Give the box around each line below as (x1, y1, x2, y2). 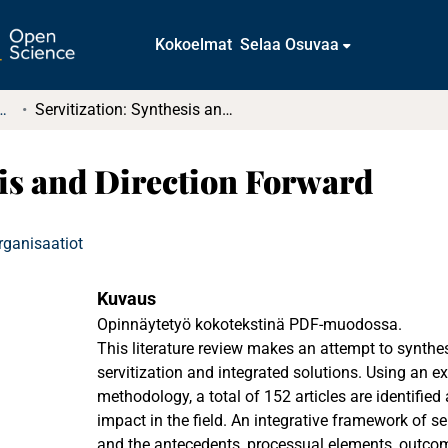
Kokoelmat (155, 35, 233, 54)
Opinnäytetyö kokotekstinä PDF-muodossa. (97, 315, 402, 334)
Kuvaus (97, 288, 156, 309)
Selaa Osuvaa (240, 35, 340, 54)
